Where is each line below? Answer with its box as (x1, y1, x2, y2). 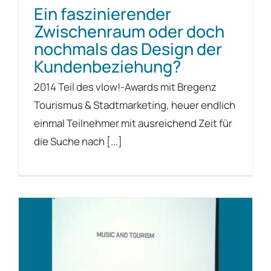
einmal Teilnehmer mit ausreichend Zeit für (34, 116, 232, 130)
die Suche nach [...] (34, 134, 122, 148)
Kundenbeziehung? (34, 54, 181, 77)
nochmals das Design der (34, 37, 222, 60)
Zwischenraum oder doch (34, 19, 224, 42)
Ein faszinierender (34, 2, 171, 25)
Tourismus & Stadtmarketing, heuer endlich (34, 97, 235, 112)
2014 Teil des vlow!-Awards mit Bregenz (34, 79, 217, 94)
